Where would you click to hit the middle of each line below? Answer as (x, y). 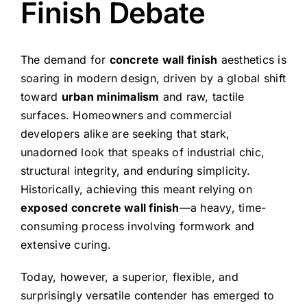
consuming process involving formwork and (137, 226)
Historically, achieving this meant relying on (136, 189)
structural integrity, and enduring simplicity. (135, 170)
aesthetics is (252, 59)
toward (41, 96)
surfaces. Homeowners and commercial (126, 115)
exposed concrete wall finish (100, 207)
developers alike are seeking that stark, (125, 133)
